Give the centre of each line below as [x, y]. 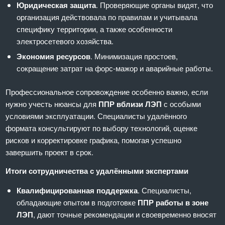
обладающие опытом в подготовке [77, 202]
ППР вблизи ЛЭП [130, 104]
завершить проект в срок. [50, 152]
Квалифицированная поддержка [77, 191]
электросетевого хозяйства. [65, 41]
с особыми [182, 103]
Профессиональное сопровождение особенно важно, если [107, 91]
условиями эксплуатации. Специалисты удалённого [96, 116]
